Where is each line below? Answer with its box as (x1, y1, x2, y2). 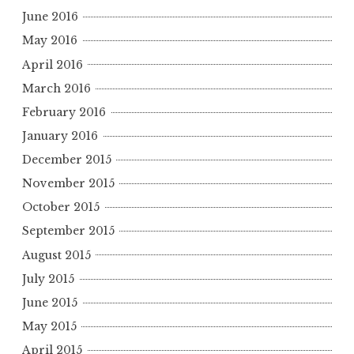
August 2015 (22, 247, 91, 262)
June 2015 (22, 295, 77, 310)
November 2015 (22, 176, 115, 191)
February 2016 (22, 104, 106, 119)
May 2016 (22, 33, 77, 48)
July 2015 (22, 271, 74, 286)
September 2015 (22, 224, 115, 239)
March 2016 (22, 81, 91, 96)
